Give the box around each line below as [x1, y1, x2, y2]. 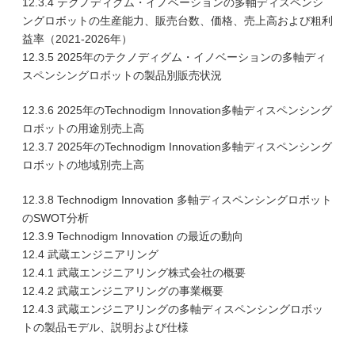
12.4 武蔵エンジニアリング [22, 248, 158, 261]
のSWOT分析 [22, 212, 89, 224]
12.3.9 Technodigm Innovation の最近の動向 [22, 230, 243, 242]
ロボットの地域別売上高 [22, 158, 144, 171]
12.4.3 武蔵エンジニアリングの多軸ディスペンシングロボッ [22, 303, 323, 315]
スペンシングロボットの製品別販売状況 [22, 69, 222, 82]
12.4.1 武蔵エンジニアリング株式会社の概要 [22, 266, 246, 279]
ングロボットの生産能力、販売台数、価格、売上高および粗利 [22, 14, 333, 27]
